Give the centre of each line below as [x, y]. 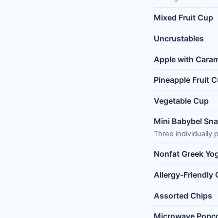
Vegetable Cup [181, 100]
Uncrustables [179, 39]
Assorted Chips [183, 195]
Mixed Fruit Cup [183, 18]
